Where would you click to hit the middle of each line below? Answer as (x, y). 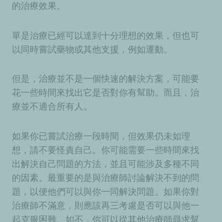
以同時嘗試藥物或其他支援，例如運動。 (93, 49)
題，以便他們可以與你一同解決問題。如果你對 (106, 191)
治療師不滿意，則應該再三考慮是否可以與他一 (106, 205)
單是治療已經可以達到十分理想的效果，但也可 (106, 35)
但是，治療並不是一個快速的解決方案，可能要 (106, 79)
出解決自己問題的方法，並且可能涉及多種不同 (106, 164)
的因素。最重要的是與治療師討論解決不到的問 (106, 177)
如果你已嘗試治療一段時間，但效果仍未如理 (101, 136)
